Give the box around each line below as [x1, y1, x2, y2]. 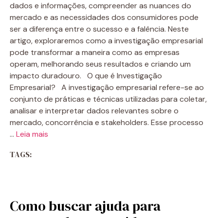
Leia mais [16, 129, 48, 139]
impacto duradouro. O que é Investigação [10, 71, 162, 81]
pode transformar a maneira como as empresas [10, 47, 180, 57]
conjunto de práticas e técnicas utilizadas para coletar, [10, 94, 207, 104]
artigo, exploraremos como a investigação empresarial [10, 36, 203, 46]
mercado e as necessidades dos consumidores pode [10, 12, 199, 22]
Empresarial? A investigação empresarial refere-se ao [10, 82, 204, 92]
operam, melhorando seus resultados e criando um [10, 59, 191, 69]
